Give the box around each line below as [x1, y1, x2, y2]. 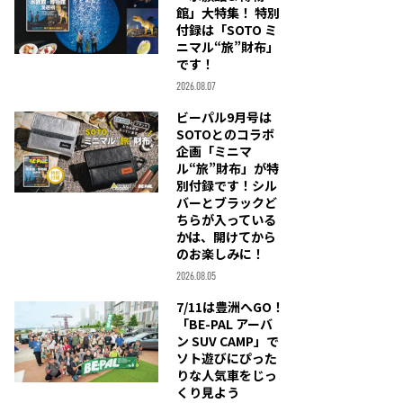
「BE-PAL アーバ [176, 315, 273, 333]
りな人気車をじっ [176, 366, 277, 384]
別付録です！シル [176, 176, 277, 194]
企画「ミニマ [176, 142, 252, 160]
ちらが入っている [176, 210, 276, 228]
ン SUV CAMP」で [176, 332, 279, 350]
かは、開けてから [176, 228, 276, 246]
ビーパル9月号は [176, 108, 272, 126]
